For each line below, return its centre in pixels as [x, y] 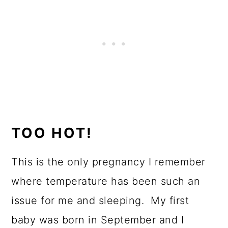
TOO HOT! [52, 133]
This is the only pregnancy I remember [108, 162]
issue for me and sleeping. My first [100, 201]
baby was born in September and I [98, 220]
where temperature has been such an [106, 181]
